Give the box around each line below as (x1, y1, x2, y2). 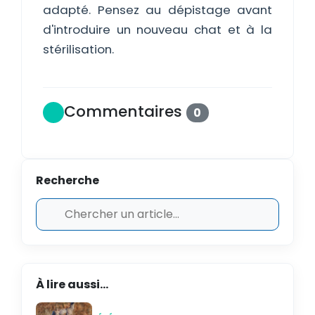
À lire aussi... (36, 276, 108, 292)
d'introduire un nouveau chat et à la (43, 21, 272, 38)
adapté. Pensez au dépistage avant (43, 1, 272, 18)
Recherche (36, 172, 99, 188)
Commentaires (64, 100, 186, 122)
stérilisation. (43, 41, 114, 58)
